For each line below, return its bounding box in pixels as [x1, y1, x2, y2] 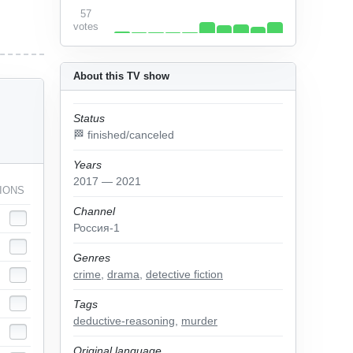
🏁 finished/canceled [73, 128, 174, 141]
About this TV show [73, 70, 169, 82]
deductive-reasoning [73, 314, 175, 327]
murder [181, 314, 217, 327]
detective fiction [146, 268, 223, 281]
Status [73, 112, 105, 124]
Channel [73, 205, 115, 217]
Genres [73, 251, 110, 264]
